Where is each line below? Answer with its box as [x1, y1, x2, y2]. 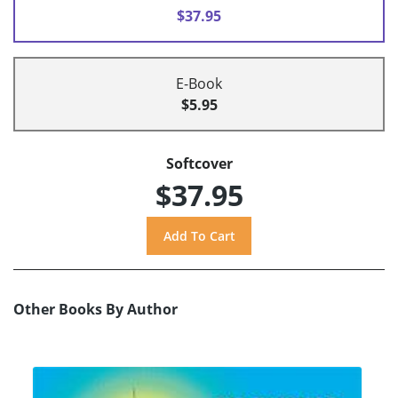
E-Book [176, 74, 222, 94]
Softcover [165, 154, 233, 174]
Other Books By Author [13, 298, 178, 319]
